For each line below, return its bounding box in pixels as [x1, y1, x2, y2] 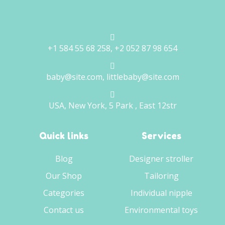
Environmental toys [125, 204, 198, 216]
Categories [43, 187, 84, 199]
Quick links [39, 130, 88, 142]
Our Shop [46, 170, 82, 182]
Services [141, 130, 181, 142]
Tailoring [144, 170, 179, 182]
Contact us [44, 204, 84, 216]
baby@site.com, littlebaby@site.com [46, 71, 179, 83]
